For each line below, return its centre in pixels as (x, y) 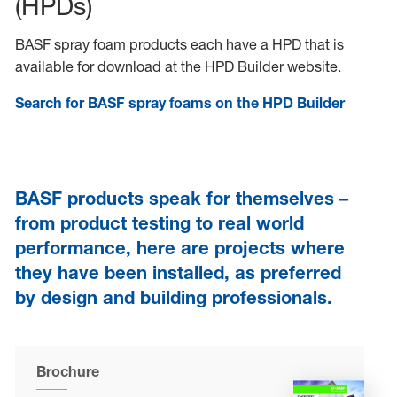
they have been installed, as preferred (178, 273)
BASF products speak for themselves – (181, 198)
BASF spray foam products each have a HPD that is (179, 45)
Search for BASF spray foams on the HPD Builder (179, 103)
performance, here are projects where (179, 248)
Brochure (68, 372)
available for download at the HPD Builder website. (178, 67)
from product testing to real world (159, 223)
